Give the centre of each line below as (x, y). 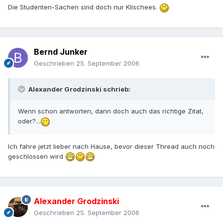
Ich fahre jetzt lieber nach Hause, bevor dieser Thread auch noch (111, 146)
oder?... (29, 121)
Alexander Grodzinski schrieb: (79, 89)
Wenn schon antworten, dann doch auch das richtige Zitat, (111, 111)
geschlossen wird (37, 156)
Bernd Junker (61, 52)
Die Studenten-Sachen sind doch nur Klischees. (84, 7)
